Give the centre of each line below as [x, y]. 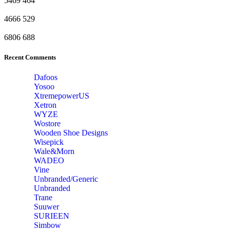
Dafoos [46, 78]
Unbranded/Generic [66, 179]
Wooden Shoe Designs [71, 133]
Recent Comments [30, 57]
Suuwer [46, 207]
